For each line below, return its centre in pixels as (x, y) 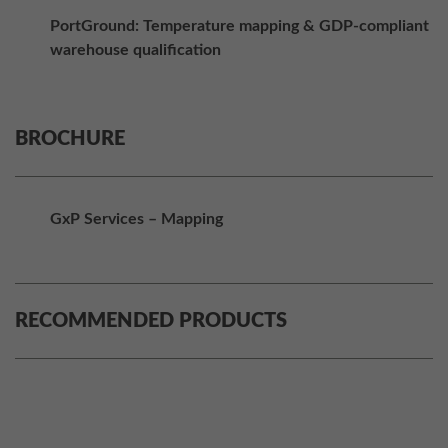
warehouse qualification (135, 50)
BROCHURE (70, 139)
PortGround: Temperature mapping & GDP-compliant (239, 26)
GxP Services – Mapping (136, 219)
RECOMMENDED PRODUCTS (151, 321)
